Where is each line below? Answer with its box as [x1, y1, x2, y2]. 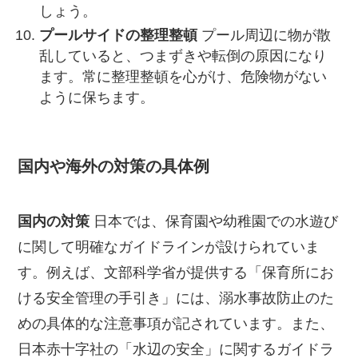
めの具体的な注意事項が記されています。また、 [18, 315, 335, 332]
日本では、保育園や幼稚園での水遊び [89, 213, 339, 229]
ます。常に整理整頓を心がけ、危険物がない [39, 69, 328, 86]
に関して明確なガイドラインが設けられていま [18, 238, 320, 255]
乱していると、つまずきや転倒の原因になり [39, 48, 328, 65]
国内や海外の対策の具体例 [18, 157, 210, 175]
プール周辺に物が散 [197, 27, 332, 44]
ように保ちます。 [39, 89, 155, 106]
